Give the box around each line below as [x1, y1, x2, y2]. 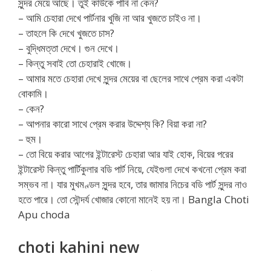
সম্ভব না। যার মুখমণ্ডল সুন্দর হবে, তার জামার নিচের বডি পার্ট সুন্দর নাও [18, 177, 247, 192]
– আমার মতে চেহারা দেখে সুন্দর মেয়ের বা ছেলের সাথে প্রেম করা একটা [18, 71, 243, 86]
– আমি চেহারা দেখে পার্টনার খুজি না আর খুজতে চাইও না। [18, 11, 201, 25]
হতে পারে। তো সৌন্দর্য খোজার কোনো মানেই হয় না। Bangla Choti [18, 192, 249, 207]
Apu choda [18, 207, 70, 222]
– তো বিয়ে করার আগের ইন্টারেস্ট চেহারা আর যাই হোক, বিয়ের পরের [18, 147, 233, 162]
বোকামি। [18, 87, 48, 101]
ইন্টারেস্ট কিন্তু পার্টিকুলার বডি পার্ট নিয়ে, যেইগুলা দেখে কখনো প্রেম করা [18, 162, 246, 177]
